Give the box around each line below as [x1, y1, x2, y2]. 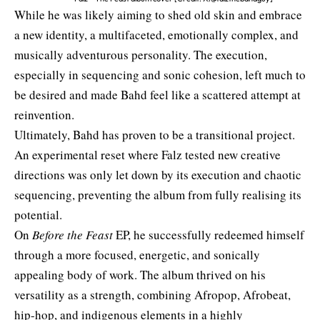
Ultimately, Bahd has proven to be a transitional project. [14, 126, 295, 143]
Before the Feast [32, 226, 116, 243]
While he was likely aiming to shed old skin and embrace [14, 6, 302, 23]
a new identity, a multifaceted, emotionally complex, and [14, 26, 299, 43]
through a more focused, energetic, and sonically [14, 246, 260, 263]
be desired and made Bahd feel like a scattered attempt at [14, 86, 301, 103]
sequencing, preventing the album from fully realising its [14, 186, 301, 203]
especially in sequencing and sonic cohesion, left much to [14, 66, 306, 83]
